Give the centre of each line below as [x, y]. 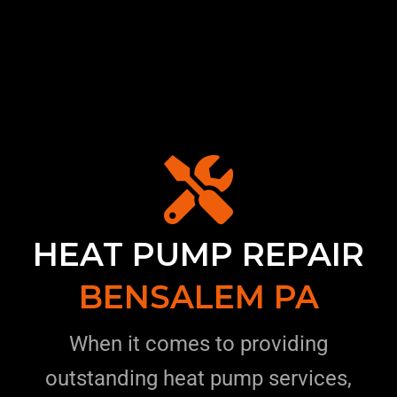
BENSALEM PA [198, 297]
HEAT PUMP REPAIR [198, 254]
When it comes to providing [198, 344]
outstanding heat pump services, [198, 378]
